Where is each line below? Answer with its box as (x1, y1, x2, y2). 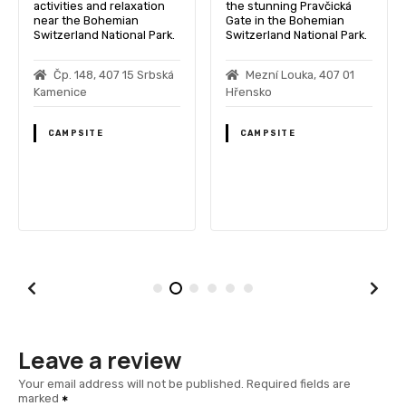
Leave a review (18, 343, 182, 376)
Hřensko (225, 84, 272, 99)
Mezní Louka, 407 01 (245, 67, 354, 82)
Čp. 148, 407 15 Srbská (53, 67, 174, 82)
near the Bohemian (33, 13, 139, 27)
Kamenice (33, 84, 87, 99)
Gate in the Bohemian (225, 13, 344, 27)
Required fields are (246, 377, 351, 391)
